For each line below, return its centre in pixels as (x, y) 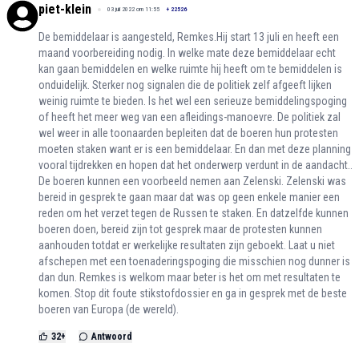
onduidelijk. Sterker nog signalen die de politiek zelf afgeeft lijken (185, 85)
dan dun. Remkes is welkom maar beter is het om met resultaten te (190, 278)
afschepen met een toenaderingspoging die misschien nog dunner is (194, 262)
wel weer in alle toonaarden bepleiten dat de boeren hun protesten (188, 133)
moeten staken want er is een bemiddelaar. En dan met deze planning (195, 149)
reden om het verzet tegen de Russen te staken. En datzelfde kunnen (194, 214)
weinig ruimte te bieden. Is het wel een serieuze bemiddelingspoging (193, 101)
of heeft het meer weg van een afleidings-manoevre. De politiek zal (190, 117)
